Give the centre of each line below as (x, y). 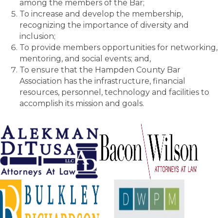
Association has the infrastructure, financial (102, 81)
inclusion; (37, 36)
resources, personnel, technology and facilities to (114, 92)
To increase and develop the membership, (101, 14)
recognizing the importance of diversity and (104, 25)
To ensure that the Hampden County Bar (100, 70)
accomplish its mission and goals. (82, 103)
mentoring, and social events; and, (85, 59)
